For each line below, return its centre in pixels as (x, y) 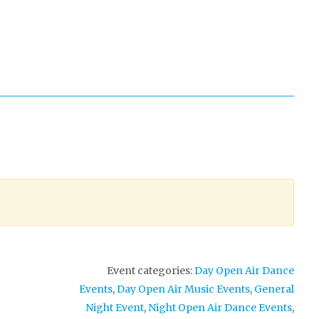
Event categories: (151, 270)
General (274, 289)
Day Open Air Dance (244, 270)
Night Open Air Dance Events (220, 307)
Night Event (115, 307)
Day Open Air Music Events (183, 289)
